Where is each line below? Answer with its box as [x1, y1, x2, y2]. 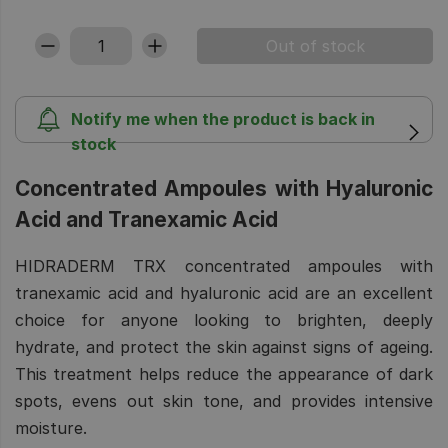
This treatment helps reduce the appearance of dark [15, 363, 433, 384]
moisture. [15, 417, 87, 438]
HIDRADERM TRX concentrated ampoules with [15, 255, 433, 276]
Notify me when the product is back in [70, 108, 375, 129]
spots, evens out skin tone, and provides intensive [15, 390, 433, 411]
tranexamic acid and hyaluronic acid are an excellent [15, 282, 433, 303]
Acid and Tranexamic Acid [15, 206, 278, 232]
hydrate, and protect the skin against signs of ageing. [15, 336, 433, 357]
